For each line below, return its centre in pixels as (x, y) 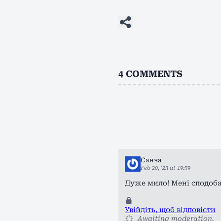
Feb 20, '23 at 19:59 (166, 168)
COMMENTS (154, 74)
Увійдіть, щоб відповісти (170, 210)
